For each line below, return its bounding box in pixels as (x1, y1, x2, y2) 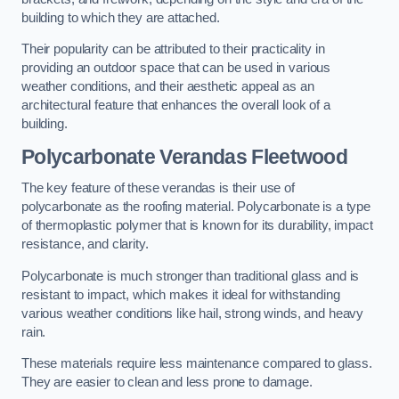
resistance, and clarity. (21, 237, 149, 252)
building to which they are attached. (21, 10, 220, 25)
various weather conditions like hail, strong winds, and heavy (21, 305, 364, 321)
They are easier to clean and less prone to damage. (21, 375, 313, 390)
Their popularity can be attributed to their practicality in (21, 42, 325, 57)
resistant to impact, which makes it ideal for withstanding (21, 287, 340, 302)
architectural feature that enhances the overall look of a (21, 98, 330, 113)
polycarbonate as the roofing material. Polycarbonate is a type (21, 199, 370, 215)
